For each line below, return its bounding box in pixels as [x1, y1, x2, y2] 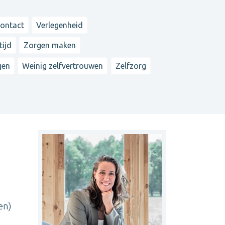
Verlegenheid [36, 21, 83, 30]
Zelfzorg [115, 61, 146, 70]
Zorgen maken [24, 41, 76, 50]
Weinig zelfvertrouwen [22, 61, 103, 70]
